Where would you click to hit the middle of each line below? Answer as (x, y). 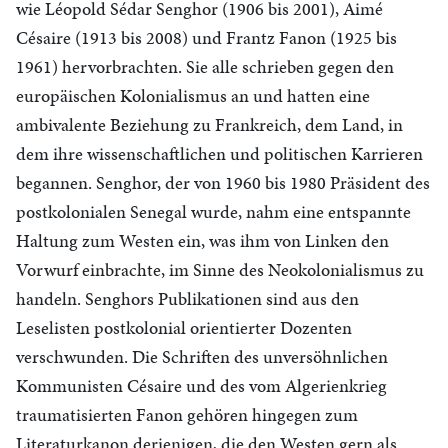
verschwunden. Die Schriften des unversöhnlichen (202, 356)
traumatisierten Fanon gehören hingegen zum (187, 414)
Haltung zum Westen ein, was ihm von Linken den (202, 240)
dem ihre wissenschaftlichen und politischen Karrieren (219, 153)
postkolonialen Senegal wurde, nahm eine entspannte (213, 211)
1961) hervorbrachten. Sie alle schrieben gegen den (205, 66)
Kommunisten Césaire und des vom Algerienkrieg (201, 385)
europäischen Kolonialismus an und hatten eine (193, 95)
